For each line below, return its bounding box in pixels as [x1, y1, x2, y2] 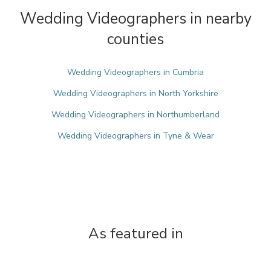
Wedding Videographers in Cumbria [67, 67, 204, 78]
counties [107, 29, 164, 50]
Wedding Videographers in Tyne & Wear [57, 130, 214, 142]
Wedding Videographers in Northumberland [51, 109, 220, 120]
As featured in [88, 224, 183, 243]
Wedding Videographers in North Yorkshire [53, 88, 218, 99]
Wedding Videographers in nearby [19, 8, 252, 29]
